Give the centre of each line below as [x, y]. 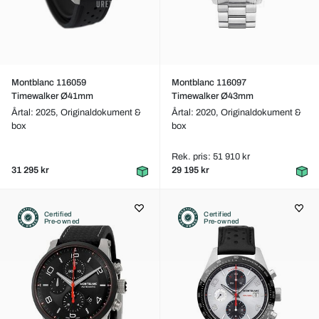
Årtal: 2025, [36, 113]
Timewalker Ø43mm [212, 96]
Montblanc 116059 [49, 83]
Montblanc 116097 [209, 83]
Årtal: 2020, [196, 113]
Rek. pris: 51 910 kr [210, 157]
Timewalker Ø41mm [52, 96]
